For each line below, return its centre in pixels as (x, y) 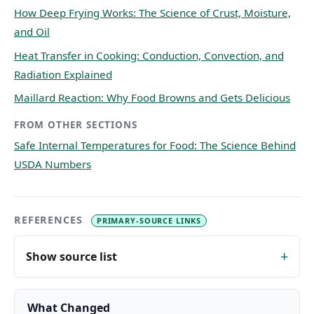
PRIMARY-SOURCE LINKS (149, 221)
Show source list (71, 256)
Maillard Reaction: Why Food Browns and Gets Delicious (152, 98)
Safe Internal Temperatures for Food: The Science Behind (155, 145)
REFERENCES (50, 220)
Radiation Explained (63, 74)
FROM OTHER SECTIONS (76, 125)
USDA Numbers (53, 164)
